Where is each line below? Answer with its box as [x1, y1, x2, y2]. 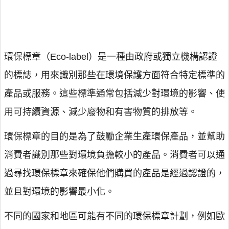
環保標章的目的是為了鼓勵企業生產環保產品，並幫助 [4, 131, 225, 142]
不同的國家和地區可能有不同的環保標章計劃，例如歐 [4, 211, 225, 221]
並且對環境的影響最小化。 [4, 187, 114, 197]
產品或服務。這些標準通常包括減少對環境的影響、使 [4, 88, 225, 99]
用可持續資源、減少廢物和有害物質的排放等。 [4, 107, 197, 117]
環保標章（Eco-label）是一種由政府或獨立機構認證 [4, 52, 217, 62]
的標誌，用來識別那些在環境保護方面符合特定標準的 [4, 70, 225, 80]
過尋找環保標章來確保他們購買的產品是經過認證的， [4, 168, 225, 178]
